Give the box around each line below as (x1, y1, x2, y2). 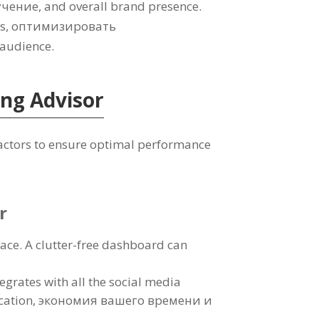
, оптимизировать (6, 17, 117, 34)
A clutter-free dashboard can (25, 236, 188, 253)
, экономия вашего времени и (33, 291, 213, 308)
